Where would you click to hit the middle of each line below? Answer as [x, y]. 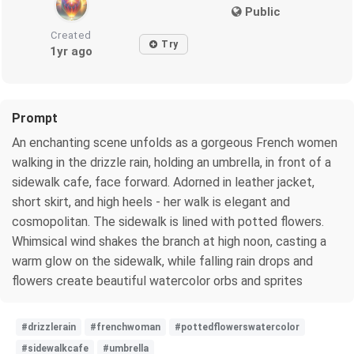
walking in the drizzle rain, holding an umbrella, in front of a [171, 162]
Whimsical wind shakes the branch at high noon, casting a [169, 241]
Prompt [35, 118]
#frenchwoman [125, 327]
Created [72, 35]
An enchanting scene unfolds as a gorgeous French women [175, 142]
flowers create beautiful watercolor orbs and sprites [157, 281]
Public [261, 11]
